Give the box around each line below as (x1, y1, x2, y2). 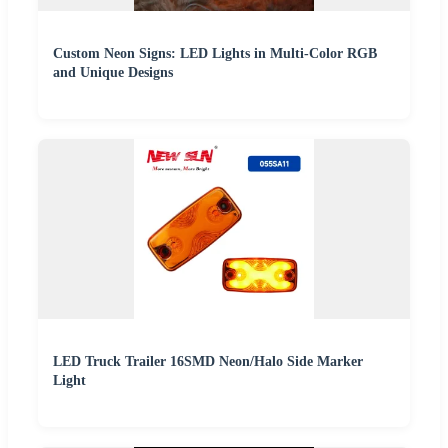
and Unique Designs (53, 65, 173, 81)
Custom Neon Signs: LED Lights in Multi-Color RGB (53, 46, 377, 62)
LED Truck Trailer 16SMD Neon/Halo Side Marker (53, 354, 363, 370)
